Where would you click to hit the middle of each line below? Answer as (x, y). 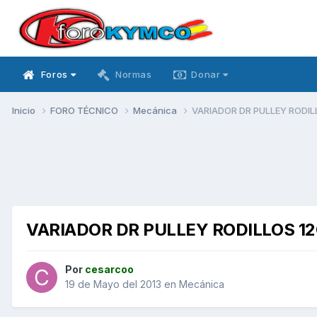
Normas (133, 74)
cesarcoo (109, 270)
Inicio (25, 110)
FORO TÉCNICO (85, 110)
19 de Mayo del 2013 (113, 284)
